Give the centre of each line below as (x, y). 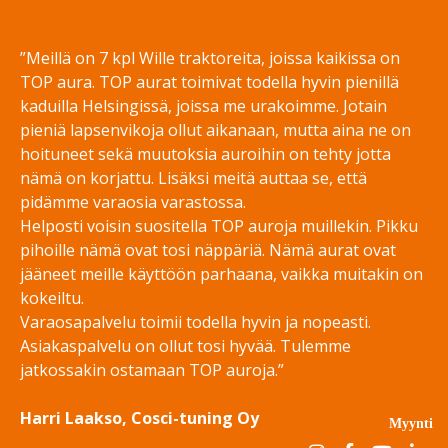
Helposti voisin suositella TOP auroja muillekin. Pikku (219, 226)
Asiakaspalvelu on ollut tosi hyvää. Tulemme (185, 346)
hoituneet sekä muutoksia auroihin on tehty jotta (205, 154)
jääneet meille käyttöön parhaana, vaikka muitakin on (221, 274)
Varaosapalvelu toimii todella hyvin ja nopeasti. (195, 322)
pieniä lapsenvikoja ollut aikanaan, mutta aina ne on (215, 130)
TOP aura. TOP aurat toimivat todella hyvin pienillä (209, 82)
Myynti (411, 423)
